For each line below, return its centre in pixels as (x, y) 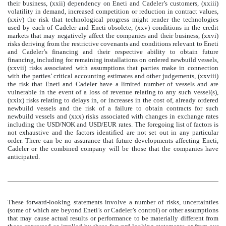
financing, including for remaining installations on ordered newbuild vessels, (113, 60)
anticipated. (24, 157)
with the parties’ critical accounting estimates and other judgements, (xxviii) (113, 76)
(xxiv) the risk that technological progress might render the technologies (113, 20)
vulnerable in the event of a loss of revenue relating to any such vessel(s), (113, 92)
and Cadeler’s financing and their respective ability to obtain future (113, 52)
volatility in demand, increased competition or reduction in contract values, (113, 12)
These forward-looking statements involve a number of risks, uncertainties (113, 202)
